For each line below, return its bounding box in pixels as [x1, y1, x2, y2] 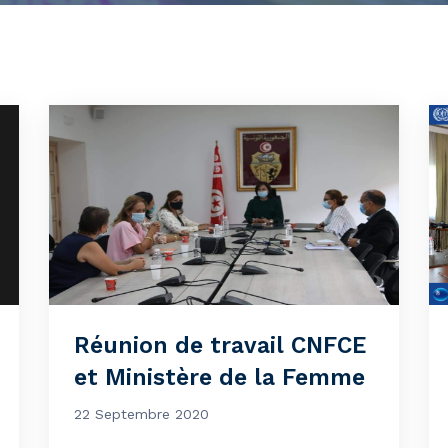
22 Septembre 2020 [74, 406, 209, 422]
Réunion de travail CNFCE [74, 332, 366, 359]
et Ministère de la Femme [74, 364, 365, 391]
